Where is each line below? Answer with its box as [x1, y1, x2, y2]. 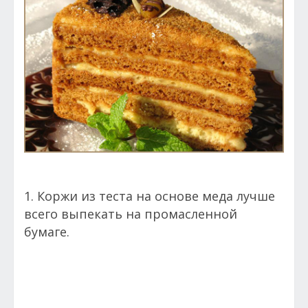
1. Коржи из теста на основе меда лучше [24, 188, 275, 205]
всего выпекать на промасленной [24, 206, 237, 223]
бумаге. [24, 223, 73, 241]
